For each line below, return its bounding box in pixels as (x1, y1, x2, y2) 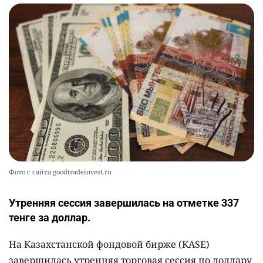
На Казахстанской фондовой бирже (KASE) (9, 238, 210, 251)
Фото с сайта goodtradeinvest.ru (9, 167, 112, 177)
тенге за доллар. (9, 211, 90, 224)
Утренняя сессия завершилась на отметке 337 (9, 197, 239, 210)
